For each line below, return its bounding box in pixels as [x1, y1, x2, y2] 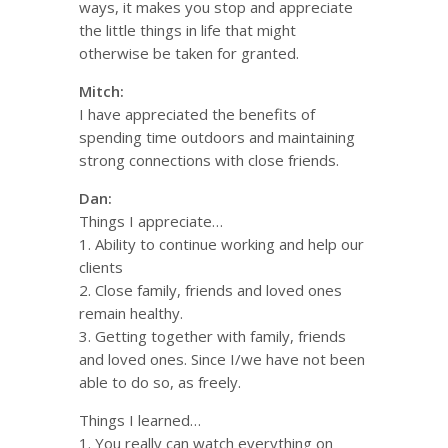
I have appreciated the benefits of [79, 104, 315, 124]
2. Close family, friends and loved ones [79, 280, 342, 300]
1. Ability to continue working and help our [79, 234, 364, 254]
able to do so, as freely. [79, 372, 241, 392]
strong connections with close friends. [79, 150, 339, 170]
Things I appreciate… [79, 211, 223, 231]
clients [79, 257, 123, 277]
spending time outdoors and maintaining [79, 127, 355, 147]
